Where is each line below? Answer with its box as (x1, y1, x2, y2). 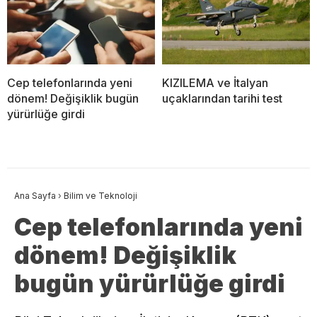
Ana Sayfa (14, 190, 56, 202)
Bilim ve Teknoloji (64, 190, 137, 202)
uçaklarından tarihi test (162, 91, 282, 106)
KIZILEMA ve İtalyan (162, 76, 268, 91)
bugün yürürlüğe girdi (14, 269, 285, 299)
